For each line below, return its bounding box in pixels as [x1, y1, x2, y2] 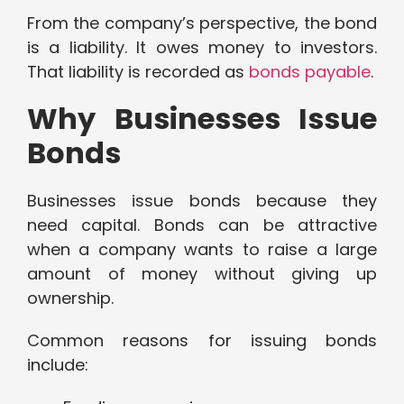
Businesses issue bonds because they [27, 189, 377, 213]
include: [27, 353, 88, 377]
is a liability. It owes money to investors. [27, 36, 377, 60]
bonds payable [249, 60, 371, 84]
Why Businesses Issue [27, 98, 377, 140]
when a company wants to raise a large [27, 238, 377, 262]
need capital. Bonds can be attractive [27, 214, 377, 237]
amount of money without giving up [27, 262, 377, 286]
